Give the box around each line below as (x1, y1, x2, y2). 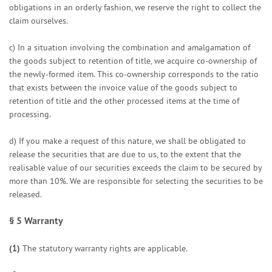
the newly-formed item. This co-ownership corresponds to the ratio (9, 69, 259, 80)
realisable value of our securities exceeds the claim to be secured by (9, 162, 262, 173)
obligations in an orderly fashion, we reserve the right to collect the (9, 2, 261, 13)
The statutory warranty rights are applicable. (22, 243, 188, 254)
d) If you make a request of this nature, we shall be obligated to (9, 135, 246, 146)
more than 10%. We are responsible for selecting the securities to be (9, 175, 263, 186)
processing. (9, 109, 51, 120)
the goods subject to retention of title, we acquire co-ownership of (9, 55, 257, 66)
